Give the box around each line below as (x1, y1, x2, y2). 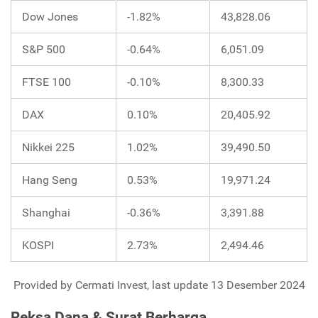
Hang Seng (22, 172, 77, 187)
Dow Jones (22, 9, 78, 23)
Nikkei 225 (22, 140, 75, 154)
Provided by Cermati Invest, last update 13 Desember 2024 (13, 278, 305, 292)
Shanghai (22, 205, 70, 219)
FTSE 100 (22, 75, 71, 89)
